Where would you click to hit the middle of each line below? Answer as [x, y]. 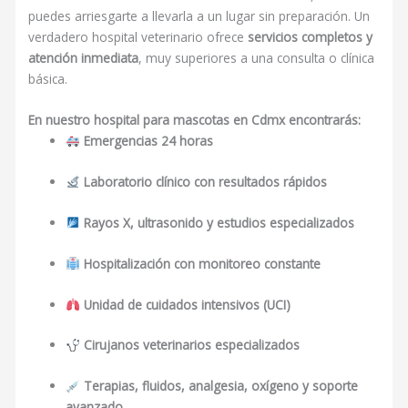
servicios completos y [311, 37]
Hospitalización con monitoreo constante [202, 263]
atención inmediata [84, 58]
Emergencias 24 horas [148, 141]
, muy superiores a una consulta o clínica [257, 58]
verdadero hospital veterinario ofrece [138, 37]
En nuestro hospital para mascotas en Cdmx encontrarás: [195, 120]
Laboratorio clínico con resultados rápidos [205, 181]
